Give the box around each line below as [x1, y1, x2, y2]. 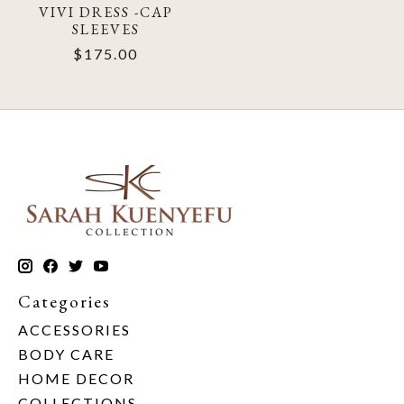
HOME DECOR [18, 369, 134, 387]
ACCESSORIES [18, 320, 131, 338]
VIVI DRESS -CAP [38, 3, 173, 23]
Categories [18, 290, 111, 314]
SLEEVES [71, 20, 140, 40]
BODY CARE [18, 344, 115, 363]
